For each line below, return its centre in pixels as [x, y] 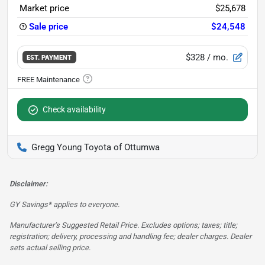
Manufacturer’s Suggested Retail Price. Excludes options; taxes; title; [123, 225]
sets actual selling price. [50, 247]
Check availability [74, 109]
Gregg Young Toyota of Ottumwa [96, 147]
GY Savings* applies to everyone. [64, 204]
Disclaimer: [28, 183]
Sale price [49, 26]
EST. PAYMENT [49, 58]
